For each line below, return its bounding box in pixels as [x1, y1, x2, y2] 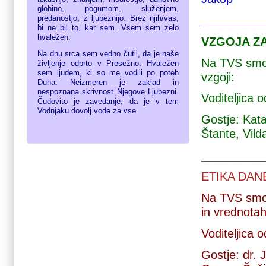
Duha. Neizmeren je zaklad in [37, 78, 179, 87]
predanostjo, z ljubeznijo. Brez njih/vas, [37, 14, 179, 23]
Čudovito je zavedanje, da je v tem [37, 97, 179, 106]
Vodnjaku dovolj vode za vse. [37, 106, 138, 116]
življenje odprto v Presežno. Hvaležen [37, 59, 179, 68]
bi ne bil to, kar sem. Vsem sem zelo [37, 23, 179, 33]
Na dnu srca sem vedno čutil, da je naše [37, 49, 179, 59]
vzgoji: [201, 70, 235, 84]
